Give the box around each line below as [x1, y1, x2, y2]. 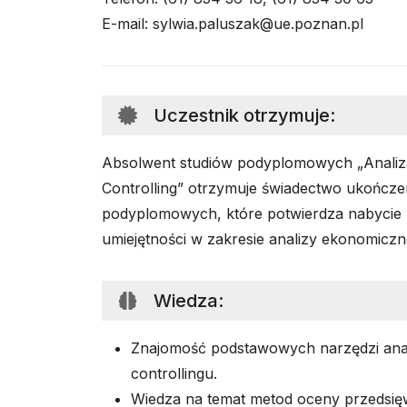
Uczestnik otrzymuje [154, 104, 330, 126]
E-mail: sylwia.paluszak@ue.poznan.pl [102, 15, 363, 33]
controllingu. [131, 364, 217, 382]
